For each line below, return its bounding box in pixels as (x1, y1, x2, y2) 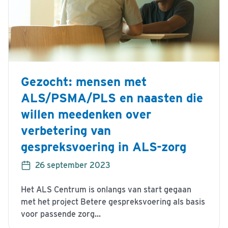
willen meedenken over (21, 107, 151, 122)
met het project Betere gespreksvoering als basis (21, 197, 205, 207)
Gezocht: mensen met (21, 74, 147, 90)
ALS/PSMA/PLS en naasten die (21, 91, 203, 106)
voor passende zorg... (21, 209, 101, 219)
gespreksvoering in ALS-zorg (21, 139, 186, 155)
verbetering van (21, 123, 111, 138)
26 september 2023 (35, 160, 110, 170)
